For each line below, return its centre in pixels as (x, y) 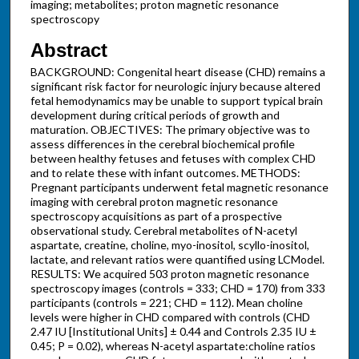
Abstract (69, 50)
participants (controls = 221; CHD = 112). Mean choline (166, 303)
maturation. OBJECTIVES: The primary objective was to (170, 130)
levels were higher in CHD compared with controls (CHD (170, 317)
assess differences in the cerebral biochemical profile (162, 144)
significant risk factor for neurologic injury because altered (175, 87)
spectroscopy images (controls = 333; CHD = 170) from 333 (177, 288)
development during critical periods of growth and (155, 115)
